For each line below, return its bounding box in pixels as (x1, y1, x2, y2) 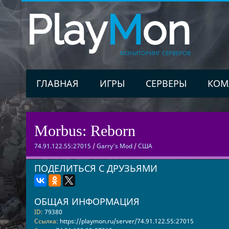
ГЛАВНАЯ (36, 77, 79, 89)
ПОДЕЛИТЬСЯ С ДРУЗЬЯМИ (34, 162, 157, 174)
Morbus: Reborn (34, 122, 135, 139)
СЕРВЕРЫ (145, 77, 187, 89)
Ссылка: (34, 217, 58, 225)
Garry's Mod (96, 142, 132, 150)
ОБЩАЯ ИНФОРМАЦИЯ (34, 195, 140, 208)
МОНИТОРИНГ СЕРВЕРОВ (120, 49, 191, 57)
